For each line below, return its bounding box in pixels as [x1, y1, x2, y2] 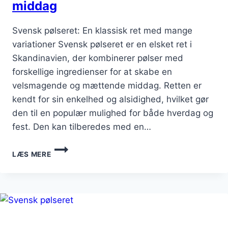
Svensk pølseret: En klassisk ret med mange [12, 25, 192, 36]
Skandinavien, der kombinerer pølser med [12, 53, 183, 64]
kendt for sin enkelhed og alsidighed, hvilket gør [12, 94, 209, 105]
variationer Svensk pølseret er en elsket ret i [12, 39, 192, 50]
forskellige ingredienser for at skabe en [12, 67, 172, 77]
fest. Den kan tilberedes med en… [12, 122, 151, 132]
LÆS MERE [12, 150, 51, 159]
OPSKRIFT [50, 164, 88, 173]
